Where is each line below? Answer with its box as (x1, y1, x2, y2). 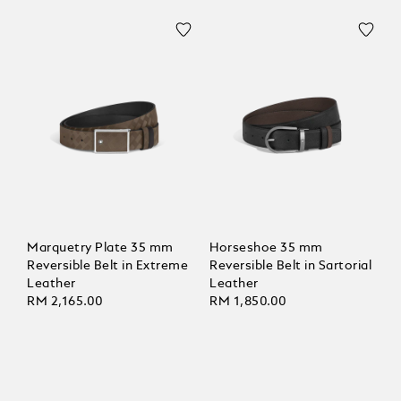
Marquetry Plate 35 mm (27, 242, 174, 255)
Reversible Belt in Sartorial (209, 260, 371, 273)
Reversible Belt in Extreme (27, 260, 188, 273)
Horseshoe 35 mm (209, 242, 323, 255)
